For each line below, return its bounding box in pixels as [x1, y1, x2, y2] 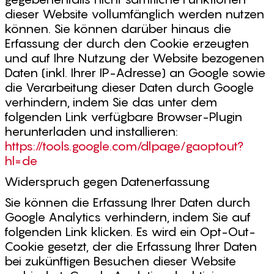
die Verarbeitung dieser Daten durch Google [4, 80, 254, 95]
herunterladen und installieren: [4, 124, 178, 139]
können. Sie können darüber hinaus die [4, 21, 231, 36]
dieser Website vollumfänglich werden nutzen [4, 7, 264, 21]
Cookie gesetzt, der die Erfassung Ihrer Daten [4, 239, 257, 254]
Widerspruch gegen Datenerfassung [4, 174, 210, 189]
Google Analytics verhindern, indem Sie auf [4, 210, 251, 224]
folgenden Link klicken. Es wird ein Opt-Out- [4, 224, 255, 239]
